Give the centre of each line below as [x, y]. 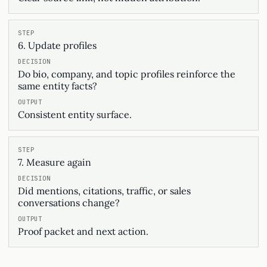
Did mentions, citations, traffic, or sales [104, 191]
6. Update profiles [57, 45]
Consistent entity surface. [75, 114]
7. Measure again [55, 162]
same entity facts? [58, 86]
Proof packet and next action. [83, 231]
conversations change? [69, 203]
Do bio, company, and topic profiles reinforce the [127, 74]
